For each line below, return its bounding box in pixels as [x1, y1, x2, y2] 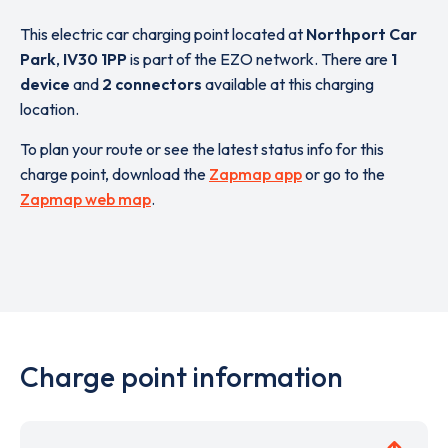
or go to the [302, 164, 385, 184]
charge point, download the [20, 164, 209, 184]
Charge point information [20, 359, 343, 394]
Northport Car [306, 24, 417, 44]
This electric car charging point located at [20, 24, 306, 44]
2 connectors [102, 74, 202, 94]
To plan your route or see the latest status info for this [20, 139, 384, 159]
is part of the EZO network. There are [127, 49, 391, 69]
